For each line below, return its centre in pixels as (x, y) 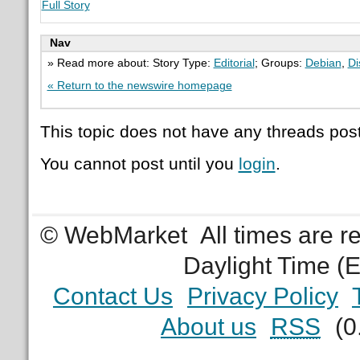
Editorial (234, 63)
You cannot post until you (139, 164)
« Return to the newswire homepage (139, 85)
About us (208, 326)
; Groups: (280, 63)
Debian (323, 63)
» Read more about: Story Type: (130, 63)
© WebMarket (114, 235)
